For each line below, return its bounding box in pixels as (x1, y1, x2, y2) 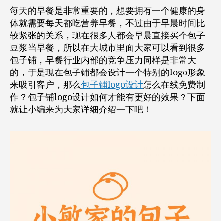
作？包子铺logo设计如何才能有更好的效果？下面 (10, 91, 205, 103)
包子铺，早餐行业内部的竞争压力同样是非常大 (10, 54, 196, 66)
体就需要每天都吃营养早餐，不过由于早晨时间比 (10, 17, 205, 29)
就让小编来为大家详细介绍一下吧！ (10, 104, 152, 115)
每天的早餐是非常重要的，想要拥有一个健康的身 (10, 5, 205, 17)
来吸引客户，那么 (10, 79, 81, 91)
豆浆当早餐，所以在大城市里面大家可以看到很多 (10, 42, 205, 54)
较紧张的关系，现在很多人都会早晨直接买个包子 (10, 30, 205, 41)
